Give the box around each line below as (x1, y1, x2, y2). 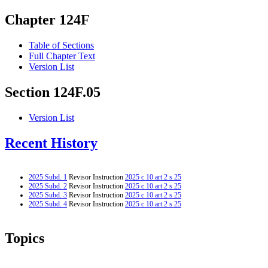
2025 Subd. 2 (29, 181, 67, 190)
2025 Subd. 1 (29, 172, 67, 181)
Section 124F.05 (5, 84, 100, 100)
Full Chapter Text (29, 51, 95, 62)
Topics (5, 230, 44, 246)
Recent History (5, 135, 98, 151)
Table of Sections (29, 40, 94, 51)
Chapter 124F (5, 12, 90, 28)
